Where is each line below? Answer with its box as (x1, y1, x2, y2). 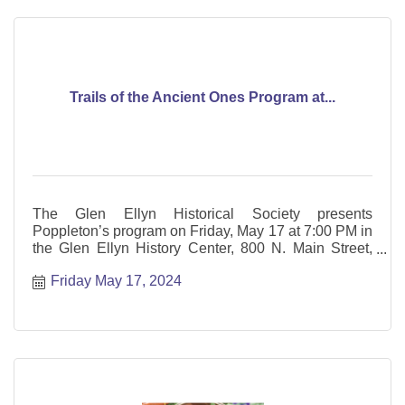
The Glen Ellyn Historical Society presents (33, 206, 372, 222)
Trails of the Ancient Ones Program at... (70, 89, 335, 105)
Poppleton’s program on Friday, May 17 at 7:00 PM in (33, 223, 372, 240)
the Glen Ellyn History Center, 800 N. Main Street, (33, 240, 372, 257)
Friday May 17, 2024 (51, 272, 182, 288)
